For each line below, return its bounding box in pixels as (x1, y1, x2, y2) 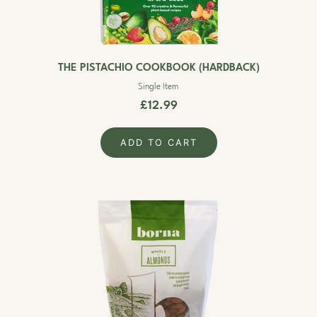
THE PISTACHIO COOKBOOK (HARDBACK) (57, 63, 260, 74)
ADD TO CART (120, 137, 197, 148)
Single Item (138, 83, 179, 91)
